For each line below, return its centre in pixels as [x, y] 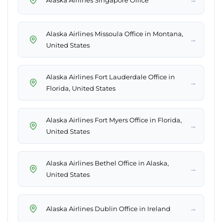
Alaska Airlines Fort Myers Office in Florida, [114, 120]
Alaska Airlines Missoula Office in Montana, [115, 34]
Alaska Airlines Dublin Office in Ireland [108, 208]
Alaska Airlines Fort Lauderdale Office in [111, 77]
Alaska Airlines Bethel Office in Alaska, [108, 163]
